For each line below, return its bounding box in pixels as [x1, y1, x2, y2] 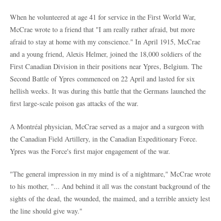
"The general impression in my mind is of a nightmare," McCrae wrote [10, 169, 211, 179]
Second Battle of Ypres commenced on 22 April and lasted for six [10, 74, 195, 83]
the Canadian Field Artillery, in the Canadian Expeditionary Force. [10, 134, 197, 144]
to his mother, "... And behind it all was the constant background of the [10, 182, 210, 191]
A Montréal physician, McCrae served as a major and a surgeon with [10, 121, 204, 131]
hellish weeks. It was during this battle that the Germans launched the [10, 86, 206, 96]
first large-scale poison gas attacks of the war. [10, 98, 139, 108]
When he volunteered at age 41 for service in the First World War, [10, 12, 196, 22]
